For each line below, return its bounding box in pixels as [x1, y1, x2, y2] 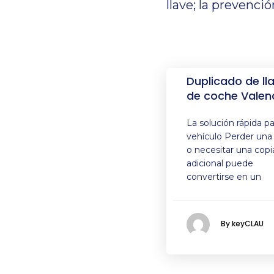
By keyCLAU [221, 218, 264, 229]
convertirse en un [187, 171, 261, 182]
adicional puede [187, 158, 253, 169]
